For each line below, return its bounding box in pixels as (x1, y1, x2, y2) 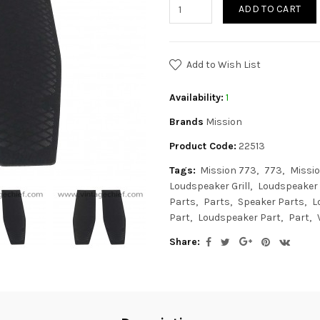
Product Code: (169, 140, 236, 152)
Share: (169, 236, 200, 248)
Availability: (169, 91, 224, 104)
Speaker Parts (238, 196, 304, 208)
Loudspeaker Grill (169, 180, 250, 192)
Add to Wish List (186, 59, 261, 71)
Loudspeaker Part (198, 211, 281, 224)
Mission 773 (200, 164, 256, 176)
